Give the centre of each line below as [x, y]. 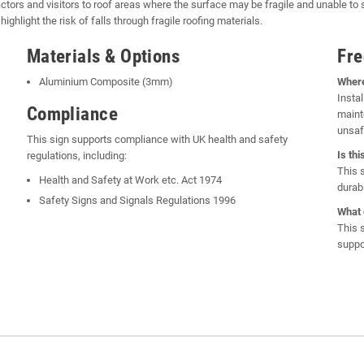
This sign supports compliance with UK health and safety [157, 139]
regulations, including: [76, 155]
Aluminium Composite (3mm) [106, 81]
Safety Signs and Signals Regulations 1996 [137, 200]
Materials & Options [103, 56]
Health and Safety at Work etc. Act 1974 [130, 180]
